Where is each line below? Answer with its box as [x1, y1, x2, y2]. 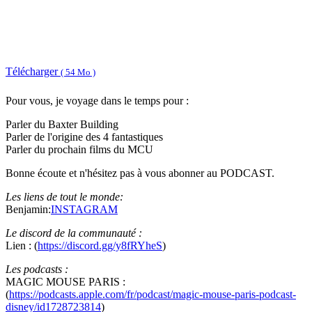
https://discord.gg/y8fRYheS [38, 240, 162, 252]
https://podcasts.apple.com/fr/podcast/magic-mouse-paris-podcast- [9, 288, 296, 301]
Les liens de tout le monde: [6, 191, 123, 203]
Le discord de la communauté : [6, 227, 142, 240]
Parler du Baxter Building [6, 118, 118, 131]
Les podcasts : [6, 263, 68, 276]
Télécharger [6, 65, 61, 78]
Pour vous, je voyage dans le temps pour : [6, 95, 189, 107]
